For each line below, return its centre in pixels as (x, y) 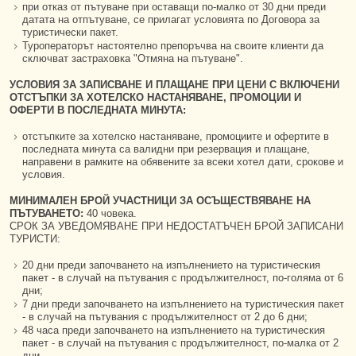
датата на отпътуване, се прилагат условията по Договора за (171, 19)
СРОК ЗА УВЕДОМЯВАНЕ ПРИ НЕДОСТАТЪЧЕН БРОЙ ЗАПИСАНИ (176, 226)
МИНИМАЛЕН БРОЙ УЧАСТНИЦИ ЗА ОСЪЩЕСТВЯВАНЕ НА (160, 201)
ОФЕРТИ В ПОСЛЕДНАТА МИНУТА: (98, 110)
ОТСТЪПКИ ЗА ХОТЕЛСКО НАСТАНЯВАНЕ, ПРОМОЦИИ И (155, 97)
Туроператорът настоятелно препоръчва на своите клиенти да (173, 46)
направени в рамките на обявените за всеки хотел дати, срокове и (183, 162)
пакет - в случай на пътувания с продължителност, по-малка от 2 (180, 343)
